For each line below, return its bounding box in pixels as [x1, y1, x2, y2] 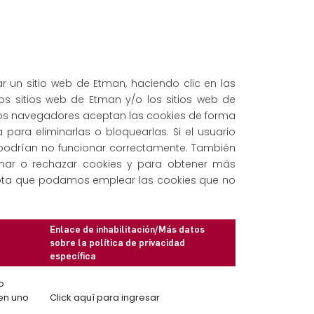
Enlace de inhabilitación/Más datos [50, 224, 205, 235]
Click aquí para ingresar [50, 291, 160, 304]
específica [50, 251, 96, 261]
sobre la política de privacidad [50, 238, 185, 248]
